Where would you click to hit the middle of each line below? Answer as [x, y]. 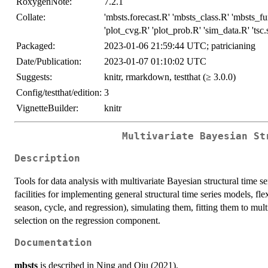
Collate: [31, 17]
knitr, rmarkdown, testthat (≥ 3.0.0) [170, 77]
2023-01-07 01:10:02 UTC [155, 62]
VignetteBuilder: [47, 108]
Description [47, 158]
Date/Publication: [49, 62]
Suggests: [34, 77]
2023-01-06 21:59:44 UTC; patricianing [180, 46]
